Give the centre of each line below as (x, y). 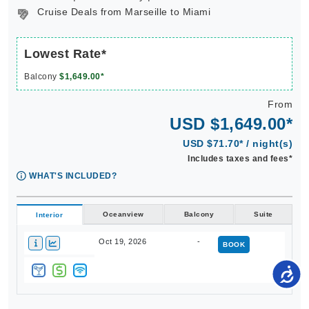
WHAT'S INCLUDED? (73, 176)
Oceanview (123, 214)
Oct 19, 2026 (122, 241)
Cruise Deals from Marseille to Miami (124, 12)
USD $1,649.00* (231, 124)
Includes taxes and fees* (240, 159)
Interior (50, 215)
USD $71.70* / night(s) (238, 143)
